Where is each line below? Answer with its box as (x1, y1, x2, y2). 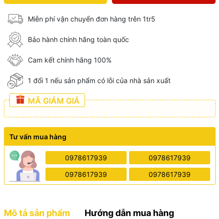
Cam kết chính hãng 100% (28, 56, 111, 65)
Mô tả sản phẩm (3, 207, 70, 218)
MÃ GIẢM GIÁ (25, 95, 80, 106)
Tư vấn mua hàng (9, 132, 66, 141)
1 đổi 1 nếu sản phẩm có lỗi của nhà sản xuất (28, 76, 171, 85)
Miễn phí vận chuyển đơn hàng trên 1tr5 (28, 15, 155, 23)
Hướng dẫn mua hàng (84, 207, 174, 218)
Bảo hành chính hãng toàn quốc (28, 35, 129, 44)
